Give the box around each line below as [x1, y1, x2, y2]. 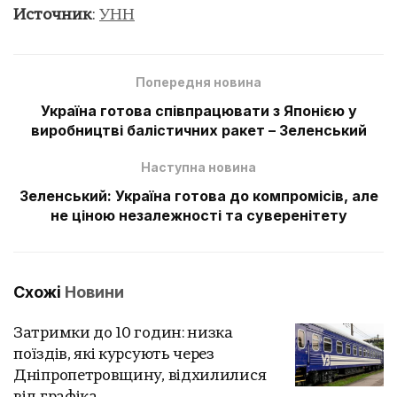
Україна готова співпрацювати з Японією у [40, 101, 357, 120]
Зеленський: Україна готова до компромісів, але [19, 186, 378, 205]
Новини [65, 282, 124, 301]
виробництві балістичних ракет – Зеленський [30, 121, 367, 139]
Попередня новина [136, 74, 261, 90]
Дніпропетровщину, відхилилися [13, 368, 267, 384]
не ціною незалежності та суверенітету [50, 206, 347, 224]
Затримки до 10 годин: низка [13, 325, 233, 341]
